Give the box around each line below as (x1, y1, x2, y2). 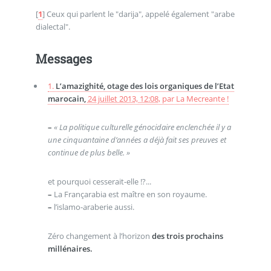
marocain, (47, 93, 88, 104)
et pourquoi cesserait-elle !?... (47, 175, 151, 187)
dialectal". (35, 21, 70, 32)
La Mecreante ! (175, 93, 229, 104)
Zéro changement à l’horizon (47, 230, 152, 241)
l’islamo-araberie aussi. (51, 201, 134, 212)
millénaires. (47, 243, 93, 254)
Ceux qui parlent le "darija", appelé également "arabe (46, 8, 235, 19)
